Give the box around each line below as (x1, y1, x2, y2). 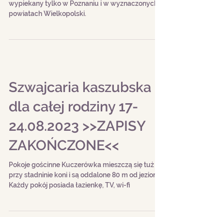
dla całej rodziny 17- (9, 129, 138, 146)
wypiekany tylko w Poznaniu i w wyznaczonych (9, 31, 158, 38)
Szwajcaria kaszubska (9, 110, 151, 126)
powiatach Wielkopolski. (9, 41, 86, 48)
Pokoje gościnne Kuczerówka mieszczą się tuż (9, 192, 154, 200)
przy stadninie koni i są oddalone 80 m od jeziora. (9, 202, 161, 210)
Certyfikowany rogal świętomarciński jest (9, 20, 139, 28)
